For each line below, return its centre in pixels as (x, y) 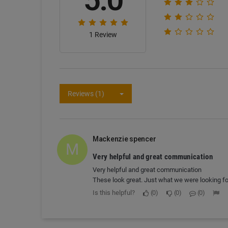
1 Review (103, 35)
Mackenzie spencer (124, 139)
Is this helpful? (114, 193)
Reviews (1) (86, 94)
